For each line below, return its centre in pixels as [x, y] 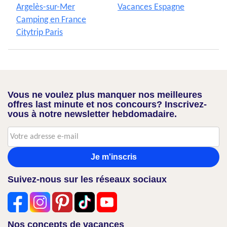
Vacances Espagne [151, 8]
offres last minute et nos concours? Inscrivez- [107, 105]
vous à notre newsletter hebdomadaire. [92, 114]
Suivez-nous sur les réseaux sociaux [87, 180]
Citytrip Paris [40, 33]
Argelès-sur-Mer [46, 8]
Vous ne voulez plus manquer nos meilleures [105, 95]
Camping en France [51, 20]
